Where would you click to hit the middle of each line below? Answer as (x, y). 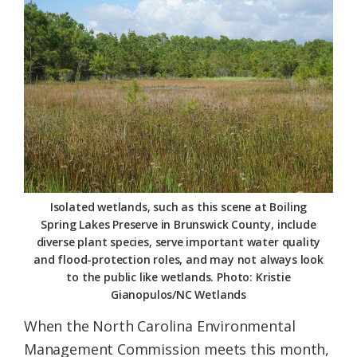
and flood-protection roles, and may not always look (178, 259)
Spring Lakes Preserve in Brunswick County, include (178, 224)
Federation (61, 20)
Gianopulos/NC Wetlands (178, 294)
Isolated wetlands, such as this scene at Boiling (178, 206)
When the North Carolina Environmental (160, 326)
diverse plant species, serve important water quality (178, 241)
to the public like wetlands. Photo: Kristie (178, 277)
